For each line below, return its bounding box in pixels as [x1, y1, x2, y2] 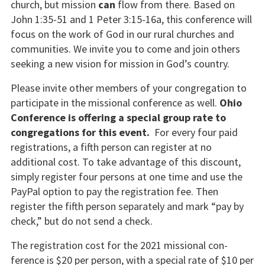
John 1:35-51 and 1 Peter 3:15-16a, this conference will [10, 12, 252, 26]
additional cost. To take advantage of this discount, [10, 155, 241, 169]
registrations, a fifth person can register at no [10, 140, 212, 154]
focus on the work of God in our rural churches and [10, 27, 234, 41]
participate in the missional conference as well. [10, 96, 219, 110]
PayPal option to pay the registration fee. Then [10, 185, 218, 199]
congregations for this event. [10, 125, 150, 140]
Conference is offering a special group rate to [10, 111, 226, 125]
